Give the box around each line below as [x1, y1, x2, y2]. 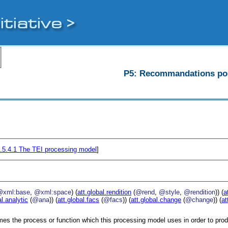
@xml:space [34, 188, 72, 196]
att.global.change [131, 195, 182, 204]
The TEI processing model [19, 145, 97, 153]
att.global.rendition [77, 188, 132, 196]
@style [159, 188, 180, 196]
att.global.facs [58, 195, 100, 204]
